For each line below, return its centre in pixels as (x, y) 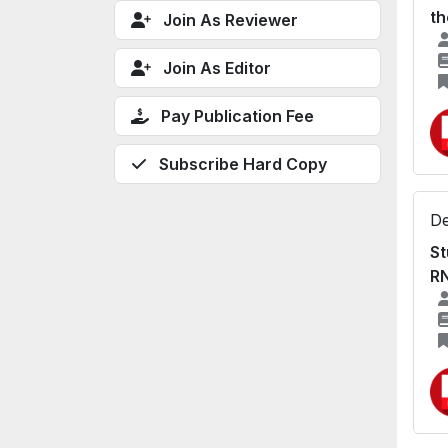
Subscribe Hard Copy (243, 163)
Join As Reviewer (230, 19)
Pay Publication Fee (237, 115)
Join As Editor (217, 67)
